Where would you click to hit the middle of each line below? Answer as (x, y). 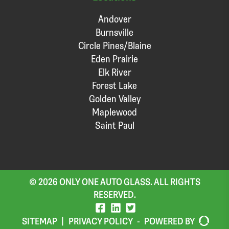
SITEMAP (39, 221)
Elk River (114, 72)
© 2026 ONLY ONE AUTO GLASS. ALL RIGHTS (114, 181)
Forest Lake (114, 85)
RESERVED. (114, 194)
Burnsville (114, 32)
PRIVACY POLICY (100, 221)
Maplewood (114, 111)
